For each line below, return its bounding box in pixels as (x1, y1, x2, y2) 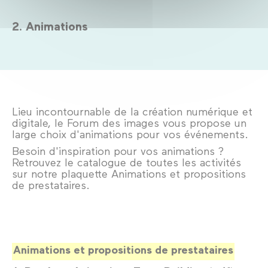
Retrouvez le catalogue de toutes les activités (12, 156, 241, 169)
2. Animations (12, 19, 88, 33)
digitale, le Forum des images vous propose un (12, 116, 246, 130)
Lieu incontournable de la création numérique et (12, 105, 252, 118)
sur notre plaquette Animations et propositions (12, 167, 246, 181)
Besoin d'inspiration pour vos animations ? (12, 144, 224, 158)
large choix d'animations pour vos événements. (12, 127, 248, 141)
